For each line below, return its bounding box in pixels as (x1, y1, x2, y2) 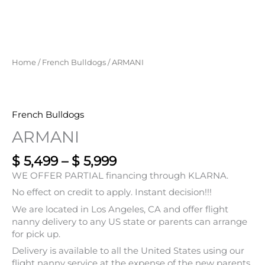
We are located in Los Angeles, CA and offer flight (12, 203, 228, 215)
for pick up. (12, 228, 60, 240)
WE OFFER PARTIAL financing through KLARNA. (12, 170, 228, 182)
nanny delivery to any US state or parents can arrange (12, 216, 247, 227)
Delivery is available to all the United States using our (12, 245, 244, 256)
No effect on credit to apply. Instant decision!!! (12, 187, 212, 198)
